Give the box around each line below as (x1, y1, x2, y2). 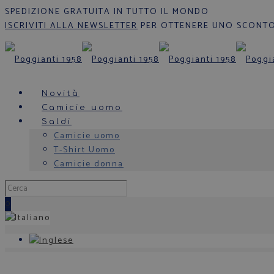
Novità (42, 89, 80, 98)
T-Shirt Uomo (54, 143, 115, 157)
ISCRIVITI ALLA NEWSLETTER (5, 19, 138, 33)
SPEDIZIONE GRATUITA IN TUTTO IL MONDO (5, 5, 209, 19)
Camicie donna (54, 157, 124, 171)
